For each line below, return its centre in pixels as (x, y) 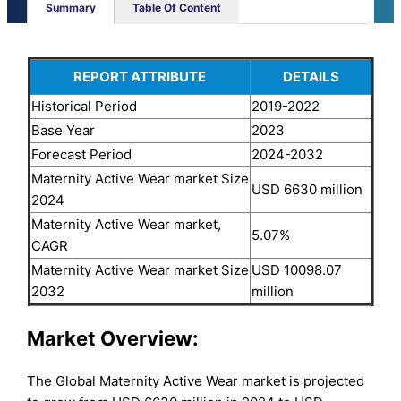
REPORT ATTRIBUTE (140, 77)
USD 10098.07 (296, 270)
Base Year (63, 131)
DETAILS (311, 77)
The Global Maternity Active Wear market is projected (196, 380)
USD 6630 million (307, 190)
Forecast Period (81, 155)
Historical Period (84, 107)
